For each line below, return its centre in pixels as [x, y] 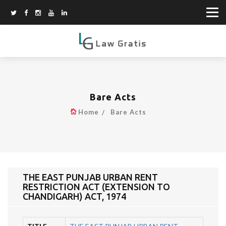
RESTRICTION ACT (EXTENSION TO [96, 187]
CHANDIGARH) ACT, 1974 [74, 196]
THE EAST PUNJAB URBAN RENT [90, 177]
